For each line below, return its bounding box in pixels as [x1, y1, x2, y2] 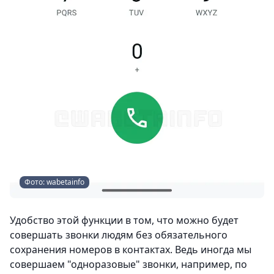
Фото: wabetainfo [24, 177, 84, 188]
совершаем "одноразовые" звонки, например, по [10, 257, 247, 272]
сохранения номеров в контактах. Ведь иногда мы [10, 243, 251, 257]
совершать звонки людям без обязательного [10, 228, 228, 242]
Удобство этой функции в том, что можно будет [10, 213, 239, 228]
